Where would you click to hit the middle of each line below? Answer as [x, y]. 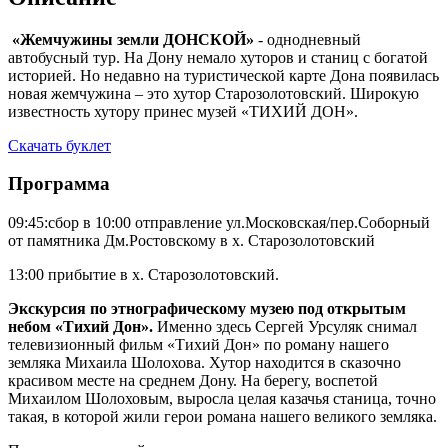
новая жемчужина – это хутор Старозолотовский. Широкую [213, 93]
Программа [59, 184]
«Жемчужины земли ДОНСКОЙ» [133, 39]
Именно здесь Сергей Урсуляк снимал [287, 326]
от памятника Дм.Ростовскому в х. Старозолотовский [191, 240]
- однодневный [309, 39]
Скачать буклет [59, 145]
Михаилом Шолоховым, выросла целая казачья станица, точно [222, 398]
